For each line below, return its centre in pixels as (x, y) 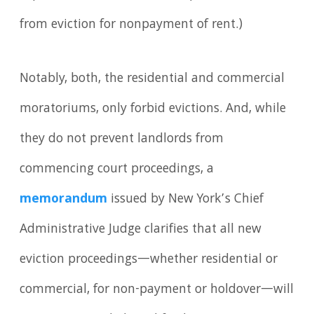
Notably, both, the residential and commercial (152, 80)
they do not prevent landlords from (122, 140)
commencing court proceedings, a (117, 170)
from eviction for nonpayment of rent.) (131, 25)
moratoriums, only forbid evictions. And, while (153, 110)
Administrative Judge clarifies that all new (141, 230)
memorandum (64, 200)
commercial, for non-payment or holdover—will (157, 291)
